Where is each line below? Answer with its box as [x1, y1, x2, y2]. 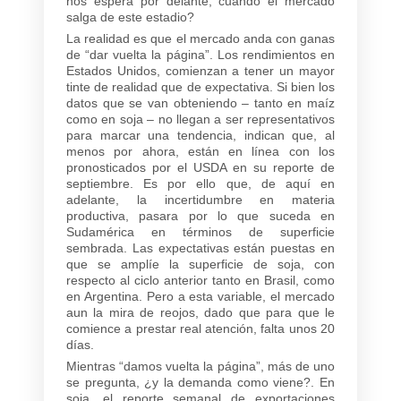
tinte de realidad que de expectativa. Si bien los [66, 79, 335, 94]
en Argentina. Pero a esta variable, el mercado [66, 288, 335, 303]
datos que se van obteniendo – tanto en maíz [66, 95, 335, 110]
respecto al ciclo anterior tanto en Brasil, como [66, 272, 335, 287]
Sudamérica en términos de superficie [66, 224, 335, 239]
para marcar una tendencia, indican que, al [66, 127, 335, 142]
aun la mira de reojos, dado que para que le [66, 304, 335, 320]
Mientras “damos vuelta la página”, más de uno [66, 358, 335, 373]
